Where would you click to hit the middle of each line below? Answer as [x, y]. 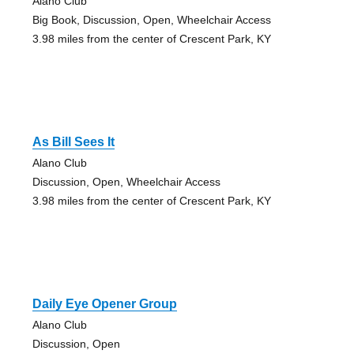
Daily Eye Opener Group [104, 304]
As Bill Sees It [73, 142]
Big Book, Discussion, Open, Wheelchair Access [151, 20]
